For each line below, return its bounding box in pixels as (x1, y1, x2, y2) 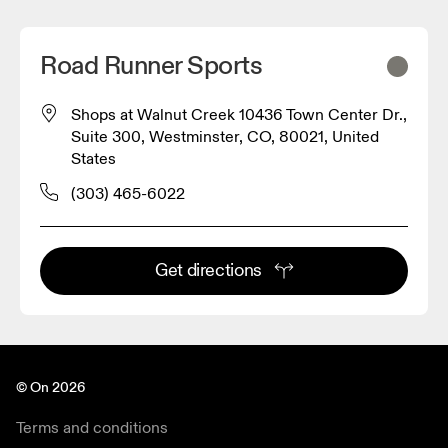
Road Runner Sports (40, 50, 263, 83)
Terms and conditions (16, 418, 168, 439)
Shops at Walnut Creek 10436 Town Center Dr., (71, 105, 407, 126)
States (71, 149, 116, 170)
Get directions (154, 259, 263, 283)
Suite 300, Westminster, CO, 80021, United (71, 127, 379, 148)
